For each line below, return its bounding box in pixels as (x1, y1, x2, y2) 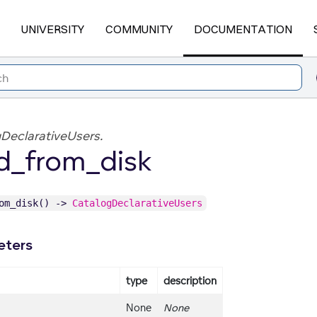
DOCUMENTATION (193, 21, 292, 36)
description (163, 275, 217, 287)
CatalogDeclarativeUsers (71, 197, 202, 209)
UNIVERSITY (21, 21, 84, 36)
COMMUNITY (105, 21, 173, 36)
